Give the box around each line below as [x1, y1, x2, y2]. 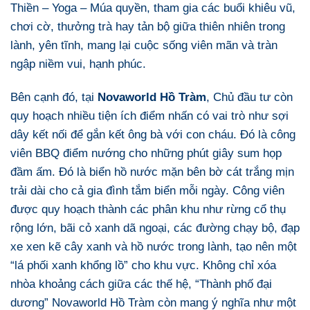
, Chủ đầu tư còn [206, 89, 293, 104]
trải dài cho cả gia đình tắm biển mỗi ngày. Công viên [10, 183, 284, 197]
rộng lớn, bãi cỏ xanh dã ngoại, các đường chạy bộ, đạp [10, 220, 300, 235]
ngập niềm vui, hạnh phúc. [10, 57, 146, 71]
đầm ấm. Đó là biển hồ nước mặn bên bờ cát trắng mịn [10, 164, 294, 179]
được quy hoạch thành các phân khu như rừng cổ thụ [10, 201, 286, 216]
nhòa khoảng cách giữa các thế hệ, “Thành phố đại [10, 276, 272, 291]
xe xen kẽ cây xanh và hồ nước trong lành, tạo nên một [10, 239, 297, 253]
